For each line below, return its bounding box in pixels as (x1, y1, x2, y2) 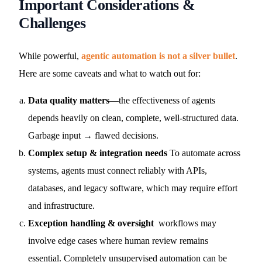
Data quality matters (28, 95, 110, 105)
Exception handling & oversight (28, 218, 154, 228)
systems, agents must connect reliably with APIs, (28, 166, 208, 175)
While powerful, (19, 51, 82, 61)
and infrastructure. (28, 201, 95, 211)
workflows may (154, 218, 217, 228)
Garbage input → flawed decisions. (28, 130, 159, 140)
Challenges (19, 15, 86, 32)
